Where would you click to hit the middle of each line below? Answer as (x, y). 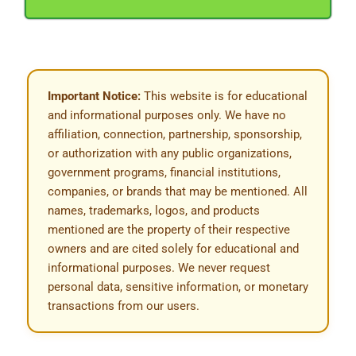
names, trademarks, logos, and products (154, 210)
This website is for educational (224, 96)
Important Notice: (94, 96)
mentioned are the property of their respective (169, 229)
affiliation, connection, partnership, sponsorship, (175, 134)
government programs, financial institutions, (164, 172)
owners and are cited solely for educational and (173, 248)
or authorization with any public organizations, (170, 153)
